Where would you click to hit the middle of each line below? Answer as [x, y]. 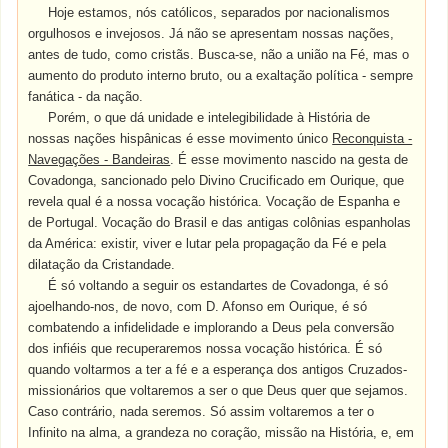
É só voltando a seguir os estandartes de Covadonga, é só [218, 285]
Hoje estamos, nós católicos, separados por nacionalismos [219, 12]
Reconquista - [372, 138]
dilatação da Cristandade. [102, 264]
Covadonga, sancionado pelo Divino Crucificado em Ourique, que [216, 180]
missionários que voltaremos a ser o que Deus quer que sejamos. [218, 390]
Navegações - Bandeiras [99, 159]
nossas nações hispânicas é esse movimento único [180, 138]
